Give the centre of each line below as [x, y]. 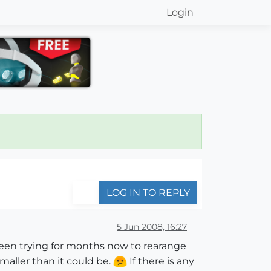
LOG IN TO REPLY [148, 193]
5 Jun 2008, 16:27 [152, 227]
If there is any [161, 261]
